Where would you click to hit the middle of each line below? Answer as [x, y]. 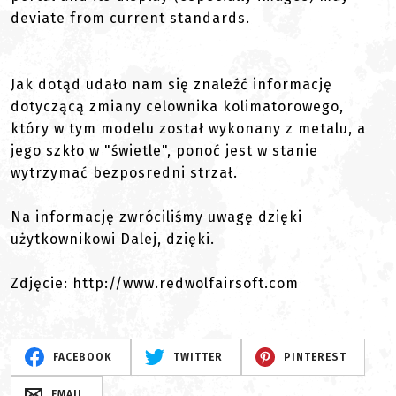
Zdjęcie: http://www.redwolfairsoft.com [155, 283]
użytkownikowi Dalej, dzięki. [113, 239]
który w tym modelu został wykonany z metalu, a [188, 129]
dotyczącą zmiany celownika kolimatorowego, [177, 107]
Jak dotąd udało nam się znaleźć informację [171, 84]
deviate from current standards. [130, 18]
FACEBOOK [82, 357]
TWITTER [198, 357]
